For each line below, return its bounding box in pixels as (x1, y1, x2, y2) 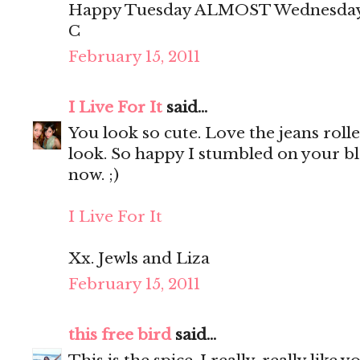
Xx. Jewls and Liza (68, 249, 210, 268)
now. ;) (68, 166, 119, 185)
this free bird (68, 325, 171, 345)
